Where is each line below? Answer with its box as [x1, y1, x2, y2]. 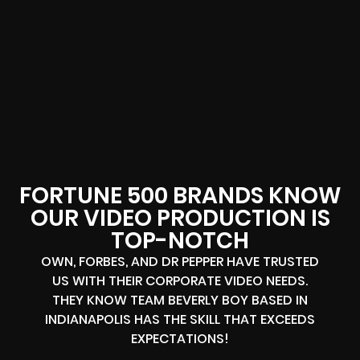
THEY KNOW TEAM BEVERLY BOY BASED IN [51, 291, 308, 309]
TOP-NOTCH [111, 225, 249, 256]
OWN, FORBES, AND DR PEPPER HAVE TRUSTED [40, 252, 319, 271]
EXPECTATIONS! [130, 329, 229, 348]
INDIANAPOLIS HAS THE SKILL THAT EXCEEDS [44, 310, 315, 329]
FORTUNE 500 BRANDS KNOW [18, 180, 342, 211]
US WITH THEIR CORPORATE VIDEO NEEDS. [51, 272, 308, 290]
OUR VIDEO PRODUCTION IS [30, 202, 330, 234]
